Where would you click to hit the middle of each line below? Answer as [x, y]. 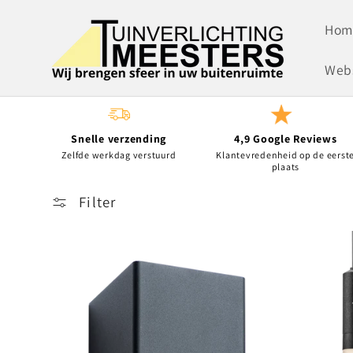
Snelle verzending [119, 139]
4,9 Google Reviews [286, 139]
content [56, 38]
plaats [285, 167]
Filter [98, 202]
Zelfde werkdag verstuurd [119, 155]
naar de [55, 22]
